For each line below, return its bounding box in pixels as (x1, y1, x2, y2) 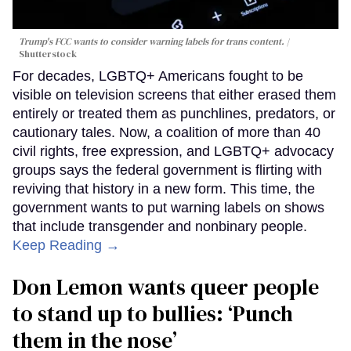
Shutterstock (19, 48, 77, 61)
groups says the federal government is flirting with (13, 162, 322, 179)
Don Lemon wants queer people (13, 272, 319, 302)
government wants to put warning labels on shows (13, 200, 324, 216)
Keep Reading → (13, 237, 120, 254)
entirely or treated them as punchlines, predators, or (13, 106, 335, 122)
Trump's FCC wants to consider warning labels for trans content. (19, 35, 284, 49)
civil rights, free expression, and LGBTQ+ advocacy (13, 143, 334, 160)
